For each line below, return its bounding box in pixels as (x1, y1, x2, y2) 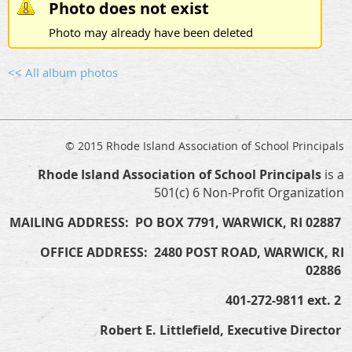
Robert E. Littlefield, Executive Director (100, 321, 344, 339)
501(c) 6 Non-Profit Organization (154, 183, 344, 201)
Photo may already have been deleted (49, 24, 253, 40)
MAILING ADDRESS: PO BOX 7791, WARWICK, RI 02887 (9, 213, 344, 231)
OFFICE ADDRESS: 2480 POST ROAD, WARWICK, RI (40, 243, 344, 261)
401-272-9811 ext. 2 (225, 291, 344, 309)
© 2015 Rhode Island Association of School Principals (65, 137, 344, 153)
